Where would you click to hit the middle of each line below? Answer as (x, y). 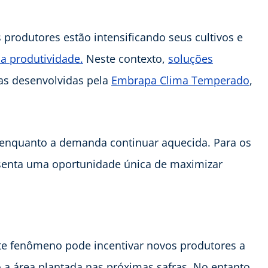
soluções (191, 58)
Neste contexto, (126, 58)
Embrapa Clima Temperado (180, 80)
